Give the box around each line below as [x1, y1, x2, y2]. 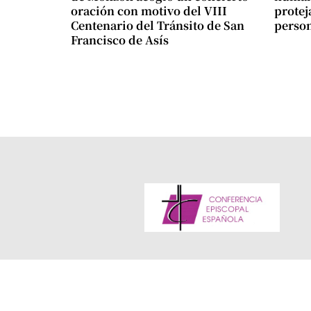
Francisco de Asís [71, 32, 169, 49]
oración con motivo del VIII [71, 3, 227, 19]
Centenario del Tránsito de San [71, 17, 244, 34]
